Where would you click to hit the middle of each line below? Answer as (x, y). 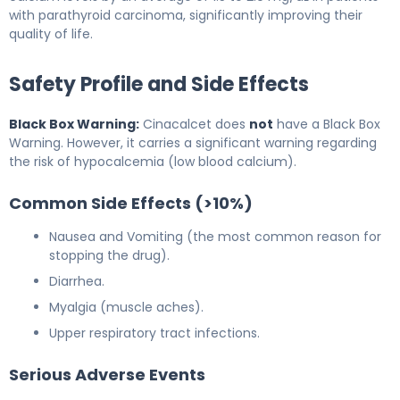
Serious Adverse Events (107, 374)
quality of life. (51, 33)
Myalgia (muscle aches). (126, 307)
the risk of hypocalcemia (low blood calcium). (153, 161)
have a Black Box (327, 124)
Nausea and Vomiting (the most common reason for (215, 236)
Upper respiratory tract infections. (154, 333)
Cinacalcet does (194, 124)
